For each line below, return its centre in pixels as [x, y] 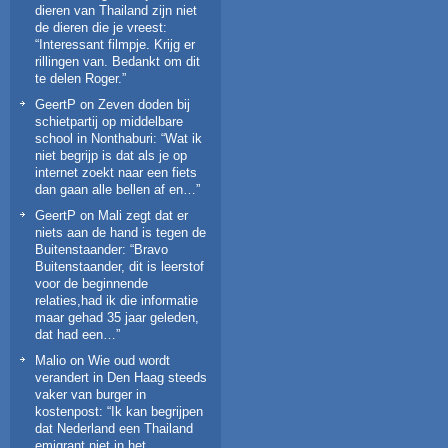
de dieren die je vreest [99, 27]
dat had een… [75, 334]
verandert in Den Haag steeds [121, 377]
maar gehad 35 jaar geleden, [117, 317]
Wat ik [183, 138]
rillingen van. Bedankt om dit [117, 61]
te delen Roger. [78, 78]
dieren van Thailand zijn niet [116, 10]
